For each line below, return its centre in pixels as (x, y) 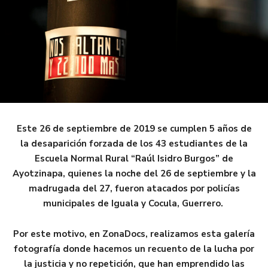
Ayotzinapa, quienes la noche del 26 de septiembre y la (134, 173)
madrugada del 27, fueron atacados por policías (134, 188)
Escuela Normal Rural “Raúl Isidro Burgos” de (134, 158)
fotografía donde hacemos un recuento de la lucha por (134, 249)
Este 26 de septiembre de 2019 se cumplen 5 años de (134, 128)
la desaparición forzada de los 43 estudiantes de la (134, 143)
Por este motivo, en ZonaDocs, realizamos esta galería (134, 234)
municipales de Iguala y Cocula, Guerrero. (134, 203)
